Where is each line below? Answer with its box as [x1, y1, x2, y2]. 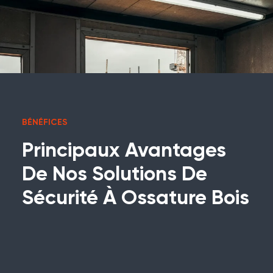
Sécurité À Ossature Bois [22, 188, 249, 209]
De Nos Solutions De [22, 165, 207, 185]
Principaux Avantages [22, 141, 226, 161]
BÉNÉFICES [22, 118, 68, 127]
